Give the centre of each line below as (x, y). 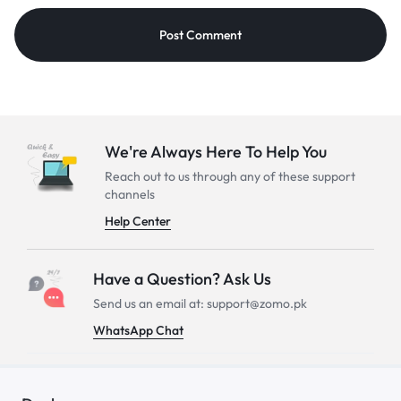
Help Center (137, 222)
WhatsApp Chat (138, 331)
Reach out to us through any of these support (230, 177)
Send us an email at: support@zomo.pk (200, 304)
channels (129, 195)
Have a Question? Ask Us (182, 279)
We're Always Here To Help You (215, 152)
